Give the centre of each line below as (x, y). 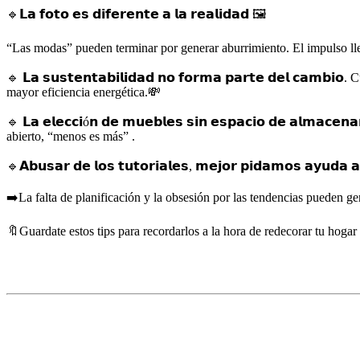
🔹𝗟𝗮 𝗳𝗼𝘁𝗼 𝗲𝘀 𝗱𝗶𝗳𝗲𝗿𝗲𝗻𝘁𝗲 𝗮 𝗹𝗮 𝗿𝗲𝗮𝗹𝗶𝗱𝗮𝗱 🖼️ (136, 14)
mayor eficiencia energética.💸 (84, 92)
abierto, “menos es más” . (71, 136)
